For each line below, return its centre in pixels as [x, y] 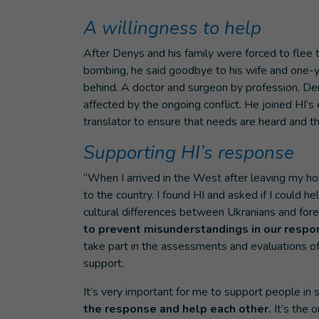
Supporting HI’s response [189, 153]
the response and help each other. [177, 309]
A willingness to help [172, 28]
